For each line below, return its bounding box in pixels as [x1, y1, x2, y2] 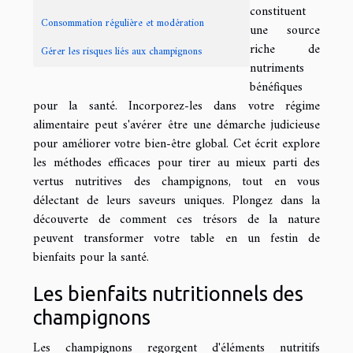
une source [250, 20, 320, 43]
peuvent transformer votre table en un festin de [33, 228, 320, 251]
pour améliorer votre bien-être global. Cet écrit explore [33, 133, 320, 156]
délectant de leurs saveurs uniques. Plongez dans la [33, 190, 320, 213]
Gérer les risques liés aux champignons [41, 43, 202, 61]
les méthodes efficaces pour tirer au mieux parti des [33, 152, 320, 175]
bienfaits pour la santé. [33, 247, 149, 269]
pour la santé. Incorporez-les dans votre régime [33, 95, 320, 118]
